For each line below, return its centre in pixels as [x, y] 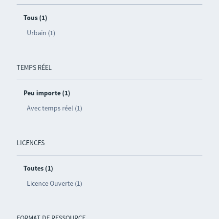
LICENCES [30, 143]
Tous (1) [35, 18]
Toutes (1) [38, 168]
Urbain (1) [41, 33]
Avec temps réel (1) [54, 108]
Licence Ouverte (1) [54, 184]
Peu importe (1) [47, 93]
